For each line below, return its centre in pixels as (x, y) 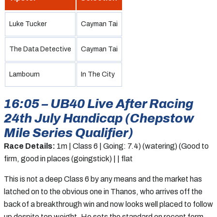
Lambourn (24, 74)
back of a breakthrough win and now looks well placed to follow (108, 204)
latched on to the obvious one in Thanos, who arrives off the (103, 191)
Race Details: (30, 146)
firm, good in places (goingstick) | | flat (68, 158)
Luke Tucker (28, 24)
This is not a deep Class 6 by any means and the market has (103, 179)
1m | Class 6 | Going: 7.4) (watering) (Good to (132, 146)
